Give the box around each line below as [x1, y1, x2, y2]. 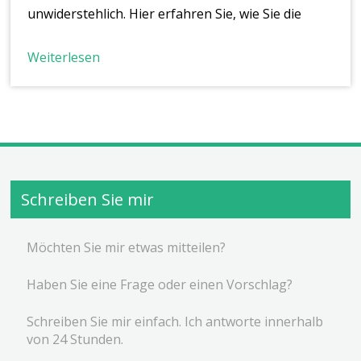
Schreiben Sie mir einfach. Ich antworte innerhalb [27, 313, 324, 331]
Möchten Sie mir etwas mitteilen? [27, 239, 226, 257]
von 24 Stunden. [27, 330, 124, 349]
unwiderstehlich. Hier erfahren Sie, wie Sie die [27, 4, 302, 23]
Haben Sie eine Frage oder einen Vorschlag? [27, 276, 293, 294]
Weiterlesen [27, 48, 101, 66]
